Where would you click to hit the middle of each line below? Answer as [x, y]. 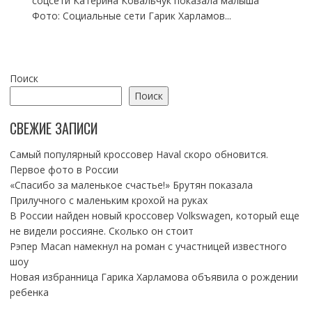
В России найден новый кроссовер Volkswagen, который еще [154, 216]
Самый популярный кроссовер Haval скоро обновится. [139, 155]
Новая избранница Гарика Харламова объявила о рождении [154, 277]
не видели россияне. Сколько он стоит [101, 231]
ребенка [29, 292]
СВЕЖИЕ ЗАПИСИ [53, 128]
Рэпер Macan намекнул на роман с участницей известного [148, 247]
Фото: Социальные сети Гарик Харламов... [131, 16]
